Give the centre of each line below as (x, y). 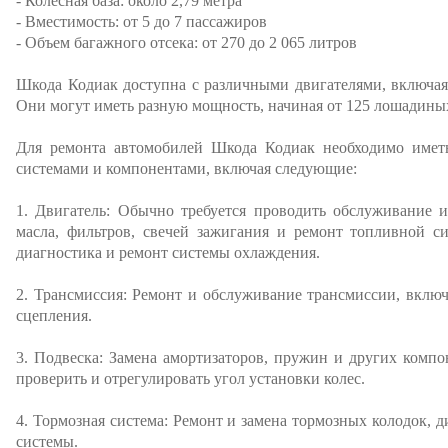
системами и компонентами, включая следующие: (186, 168)
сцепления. (54, 315)
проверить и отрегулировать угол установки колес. (190, 378)
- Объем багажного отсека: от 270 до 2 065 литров (186, 42)
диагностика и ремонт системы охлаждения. (168, 252)
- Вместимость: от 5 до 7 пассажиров (141, 21)
